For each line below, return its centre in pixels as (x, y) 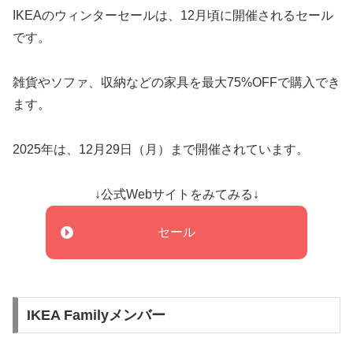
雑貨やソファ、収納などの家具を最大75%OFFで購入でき (176, 82)
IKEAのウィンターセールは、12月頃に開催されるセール (173, 16)
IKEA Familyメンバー (96, 316)
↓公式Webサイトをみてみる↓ (176, 194)
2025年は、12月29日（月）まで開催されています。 (161, 149)
